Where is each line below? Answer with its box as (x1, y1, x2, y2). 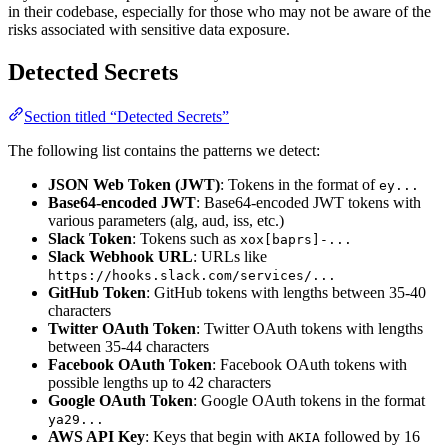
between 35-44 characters (48, 337, 209, 355)
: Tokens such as (132, 229, 240, 247)
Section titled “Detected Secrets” (24, 107, 229, 125)
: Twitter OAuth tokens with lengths (196, 319, 423, 337)
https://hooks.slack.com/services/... (48, 267, 336, 283)
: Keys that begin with (145, 427, 288, 445)
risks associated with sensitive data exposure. (8, 21, 290, 39)
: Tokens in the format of (220, 175, 379, 193)
